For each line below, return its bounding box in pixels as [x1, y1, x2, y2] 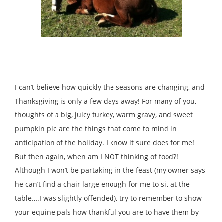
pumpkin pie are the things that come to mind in [15, 124, 177, 134]
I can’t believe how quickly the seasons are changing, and [15, 82, 205, 92]
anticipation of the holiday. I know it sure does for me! [15, 138, 194, 148]
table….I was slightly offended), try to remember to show [15, 193, 202, 203]
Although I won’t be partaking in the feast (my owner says [15, 166, 205, 175]
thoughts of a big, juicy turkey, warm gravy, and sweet [15, 110, 193, 120]
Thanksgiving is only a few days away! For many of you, [15, 96, 196, 106]
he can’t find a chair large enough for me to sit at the [15, 179, 190, 189]
